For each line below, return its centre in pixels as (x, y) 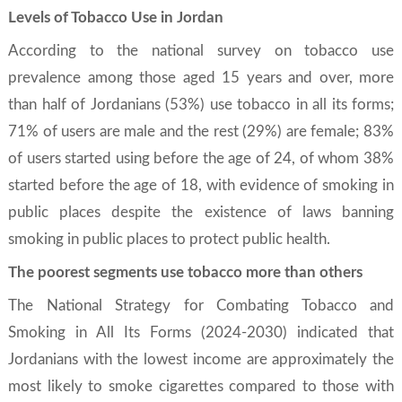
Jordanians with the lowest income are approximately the (201, 359)
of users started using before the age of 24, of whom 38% (201, 158)
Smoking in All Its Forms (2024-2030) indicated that (201, 332)
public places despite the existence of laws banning (201, 212)
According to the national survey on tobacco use (201, 51)
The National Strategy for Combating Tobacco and (201, 306)
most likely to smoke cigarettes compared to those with (201, 386)
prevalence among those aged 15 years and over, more (201, 78)
